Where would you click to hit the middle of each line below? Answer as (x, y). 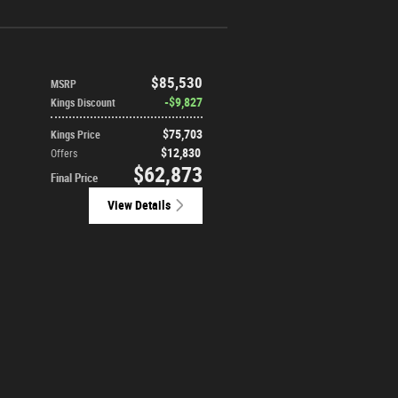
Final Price (74, 178)
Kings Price (76, 135)
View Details (139, 205)
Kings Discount (83, 103)
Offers (64, 153)
